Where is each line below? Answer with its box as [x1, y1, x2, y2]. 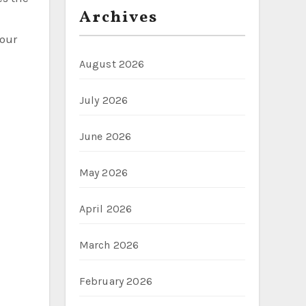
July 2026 [79, 94, 128, 107]
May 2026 [79, 166, 128, 179]
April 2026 [79, 202, 133, 215]
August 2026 [79, 57, 145, 70]
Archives [79, 6, 158, 29]
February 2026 [79, 275, 153, 288]
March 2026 [79, 238, 139, 251]
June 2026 [79, 130, 132, 143]
